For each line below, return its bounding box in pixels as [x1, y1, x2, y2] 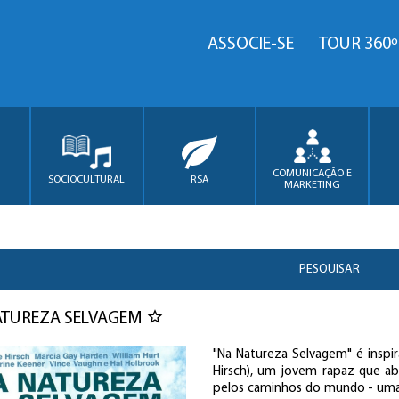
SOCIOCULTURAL [48, 174, 126, 185]
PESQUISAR [299, 263, 361, 276]
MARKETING [284, 180, 341, 191]
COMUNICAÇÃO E [273, 168, 353, 179]
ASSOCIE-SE [208, 36, 294, 53]
